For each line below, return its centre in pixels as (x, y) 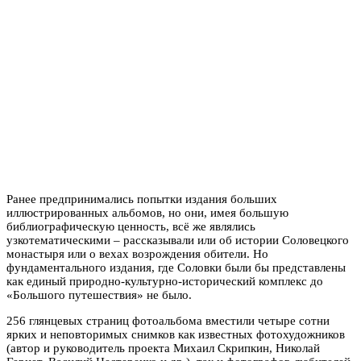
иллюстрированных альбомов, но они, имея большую (147, 212)
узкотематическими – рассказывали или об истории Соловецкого (178, 240)
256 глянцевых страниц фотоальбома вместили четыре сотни (168, 320)
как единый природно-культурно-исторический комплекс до (165, 281)
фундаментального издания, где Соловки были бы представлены (176, 267)
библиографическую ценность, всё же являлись (131, 226)
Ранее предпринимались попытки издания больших (142, 199)
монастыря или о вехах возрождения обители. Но (137, 253)
